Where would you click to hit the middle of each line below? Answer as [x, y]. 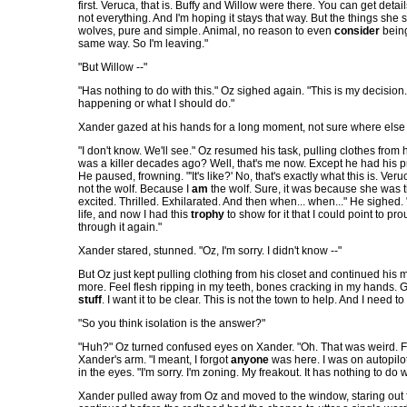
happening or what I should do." [156, 104]
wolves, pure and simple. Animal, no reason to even [206, 31]
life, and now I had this [134, 214]
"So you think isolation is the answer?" [172, 323]
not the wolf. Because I [135, 189]
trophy [208, 214]
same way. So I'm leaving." [143, 44]
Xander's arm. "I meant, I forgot [154, 360]
